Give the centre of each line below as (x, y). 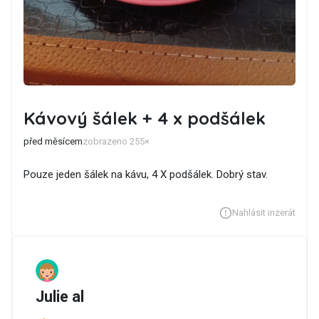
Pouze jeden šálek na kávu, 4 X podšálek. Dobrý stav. (146, 175)
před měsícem (53, 142)
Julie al (60, 297)
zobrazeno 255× (116, 142)
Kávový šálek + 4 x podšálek (145, 119)
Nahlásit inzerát (264, 213)
